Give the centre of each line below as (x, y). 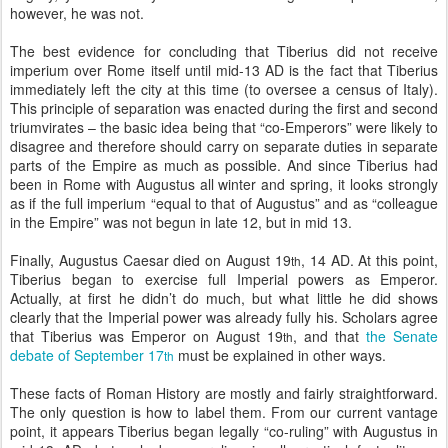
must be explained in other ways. (280, 355)
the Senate (402, 336)
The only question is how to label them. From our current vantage (224, 412)
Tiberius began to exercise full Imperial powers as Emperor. (224, 279)
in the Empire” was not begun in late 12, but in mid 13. (181, 222)
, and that (329, 336)
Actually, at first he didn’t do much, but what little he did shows (224, 298)
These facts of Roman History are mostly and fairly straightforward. (224, 393)
